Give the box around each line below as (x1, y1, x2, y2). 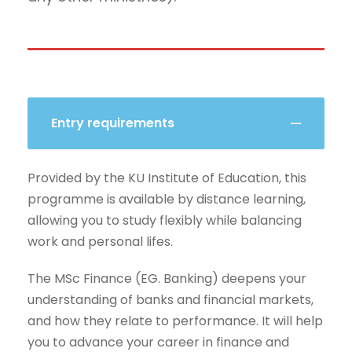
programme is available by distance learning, (27, 189, 306, 208)
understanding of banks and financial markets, (27, 290, 313, 309)
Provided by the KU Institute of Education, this (27, 168, 306, 187)
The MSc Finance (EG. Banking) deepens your (27, 269, 306, 288)
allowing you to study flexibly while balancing (27, 211, 302, 229)
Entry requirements (51, 113, 174, 132)
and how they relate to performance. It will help (27, 311, 323, 330)
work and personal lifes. (27, 232, 173, 251)
